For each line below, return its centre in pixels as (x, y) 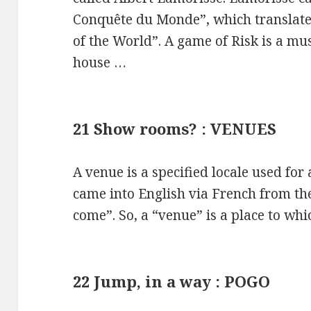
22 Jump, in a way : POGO (172, 281)
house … (100, 63)
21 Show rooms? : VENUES (175, 129)
